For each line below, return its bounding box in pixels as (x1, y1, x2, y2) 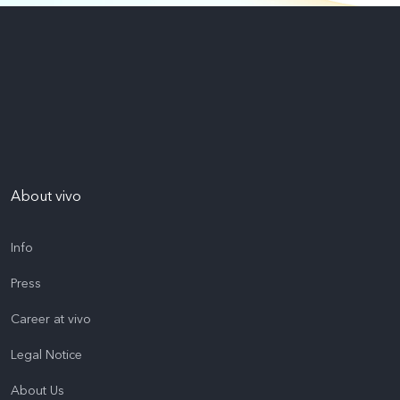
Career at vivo (11, 310, 91, 328)
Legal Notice (11, 346, 82, 363)
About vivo (11, 186, 81, 206)
